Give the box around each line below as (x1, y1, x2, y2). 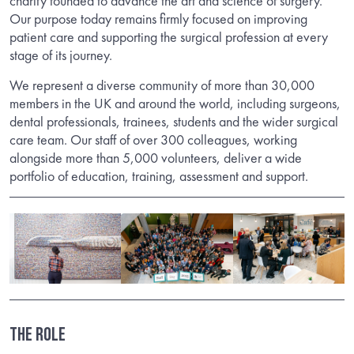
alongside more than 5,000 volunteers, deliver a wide (9, 148, 302, 167)
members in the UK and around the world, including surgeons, (9, 93, 341, 112)
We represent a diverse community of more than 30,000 (9, 75, 314, 94)
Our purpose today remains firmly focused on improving (9, 9, 307, 28)
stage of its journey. (9, 45, 112, 64)
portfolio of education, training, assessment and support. (9, 166, 308, 185)
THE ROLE (9, 323, 66, 347)
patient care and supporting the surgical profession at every (9, 27, 328, 46)
